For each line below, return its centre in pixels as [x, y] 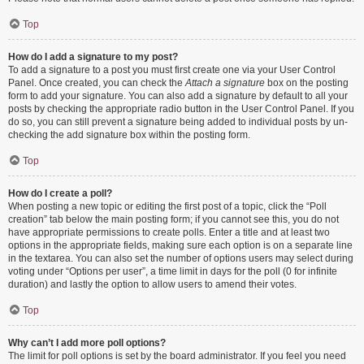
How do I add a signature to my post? [93, 57]
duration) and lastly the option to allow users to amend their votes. [152, 284]
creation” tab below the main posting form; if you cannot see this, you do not [173, 219]
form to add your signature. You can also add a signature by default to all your [178, 96]
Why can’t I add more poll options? [87, 343]
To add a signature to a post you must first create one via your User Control [172, 70]
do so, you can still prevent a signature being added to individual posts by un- [178, 122]
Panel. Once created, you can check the [97, 83]
